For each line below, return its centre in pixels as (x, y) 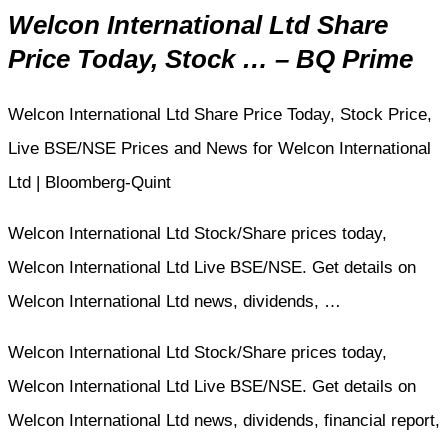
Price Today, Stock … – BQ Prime (210, 59)
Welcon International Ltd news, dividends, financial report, (224, 420)
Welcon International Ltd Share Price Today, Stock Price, (220, 114)
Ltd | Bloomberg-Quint (89, 182)
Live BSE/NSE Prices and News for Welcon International (219, 148)
